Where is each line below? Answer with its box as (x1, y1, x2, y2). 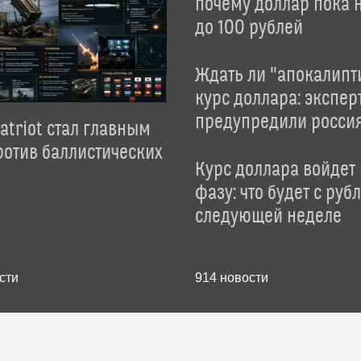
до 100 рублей (194, 17, 303, 39)
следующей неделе (194, 205, 342, 228)
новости (216, 271, 268, 284)
